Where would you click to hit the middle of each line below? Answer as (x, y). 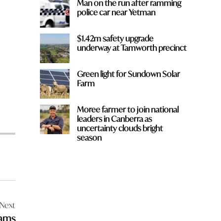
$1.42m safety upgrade (115, 38)
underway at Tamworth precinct (131, 47)
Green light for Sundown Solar (128, 74)
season (89, 137)
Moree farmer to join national (128, 109)
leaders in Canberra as (114, 118)
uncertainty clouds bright (120, 128)
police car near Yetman (116, 12)
